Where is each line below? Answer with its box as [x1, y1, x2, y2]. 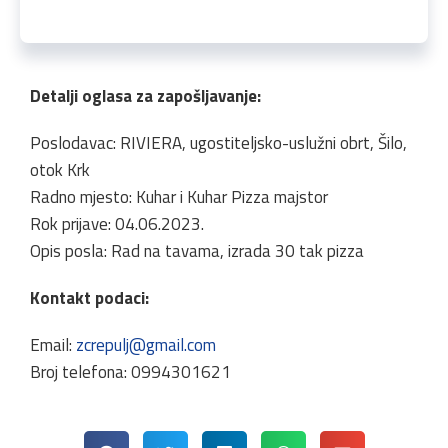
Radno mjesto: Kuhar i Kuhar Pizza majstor [30, 184, 328, 211]
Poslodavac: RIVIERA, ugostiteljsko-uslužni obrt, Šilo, [30, 130, 407, 157]
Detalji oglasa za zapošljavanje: [30, 83, 261, 110]
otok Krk [30, 157, 90, 184]
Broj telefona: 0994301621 [30, 359, 231, 386]
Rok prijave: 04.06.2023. [30, 211, 204, 238]
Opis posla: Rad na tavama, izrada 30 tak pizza [30, 238, 364, 265]
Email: [30, 332, 76, 359]
